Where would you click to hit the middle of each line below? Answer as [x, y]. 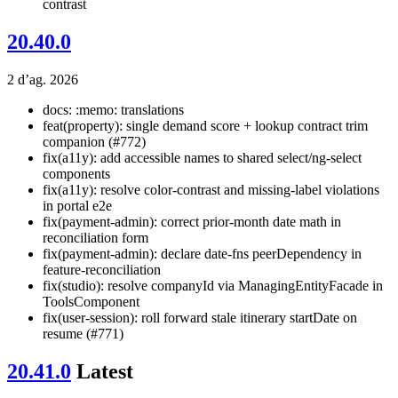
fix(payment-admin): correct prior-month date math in [192, 222]
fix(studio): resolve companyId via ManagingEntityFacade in [213, 286]
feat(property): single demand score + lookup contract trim [205, 126]
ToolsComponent [91, 302]
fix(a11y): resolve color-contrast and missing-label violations [211, 190]
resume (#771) [83, 334]
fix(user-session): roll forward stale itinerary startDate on [200, 318]
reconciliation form [96, 238]
